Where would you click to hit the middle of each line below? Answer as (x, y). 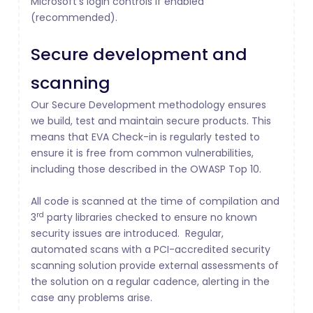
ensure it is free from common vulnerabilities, (142, 153)
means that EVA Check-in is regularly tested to (145, 137)
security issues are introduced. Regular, (127, 234)
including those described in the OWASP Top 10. (150, 169)
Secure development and (139, 54)
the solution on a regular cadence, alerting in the (150, 282)
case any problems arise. (94, 298)
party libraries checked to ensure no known (151, 218)
